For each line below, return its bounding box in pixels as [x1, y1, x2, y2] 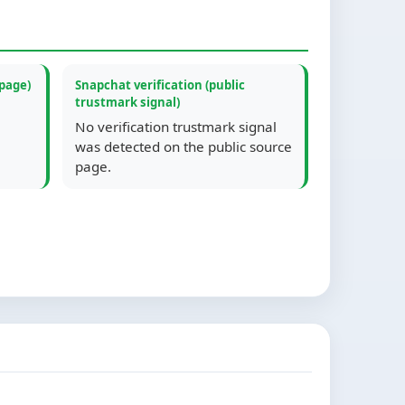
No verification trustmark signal [75, 118, 277, 136]
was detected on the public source [75, 137, 292, 155]
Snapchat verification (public [75, 77, 245, 93]
